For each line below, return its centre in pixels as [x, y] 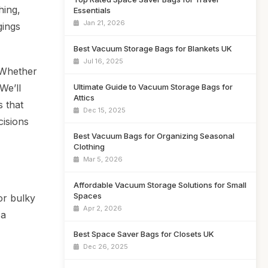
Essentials [92, 10]
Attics [84, 98]
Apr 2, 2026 [102, 208]
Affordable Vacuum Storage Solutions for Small [160, 185]
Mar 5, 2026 [102, 159]
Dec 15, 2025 [103, 110]
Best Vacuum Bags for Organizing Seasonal [154, 136]
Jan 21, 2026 [103, 23]
